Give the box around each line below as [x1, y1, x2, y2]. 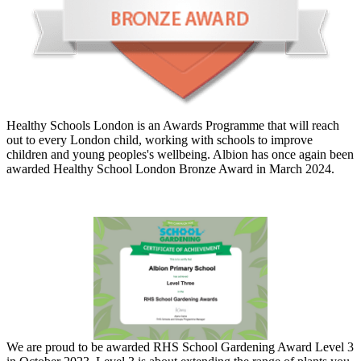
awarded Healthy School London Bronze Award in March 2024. [6, 162, 338, 176]
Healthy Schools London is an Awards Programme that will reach [6, 118, 339, 133]
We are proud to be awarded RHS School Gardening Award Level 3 [6, 339, 354, 354]
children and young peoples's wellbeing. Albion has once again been [6, 147, 354, 162]
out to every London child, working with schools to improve [6, 133, 313, 147]
